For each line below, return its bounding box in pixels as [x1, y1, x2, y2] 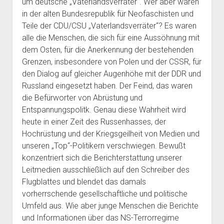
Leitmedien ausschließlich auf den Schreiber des [21, 165, 189, 174]
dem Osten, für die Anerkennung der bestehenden [21, 45, 193, 54]
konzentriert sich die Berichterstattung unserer [21, 153, 182, 162]
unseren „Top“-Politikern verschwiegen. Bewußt [21, 141, 185, 150]
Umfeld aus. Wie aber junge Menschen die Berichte [21, 201, 198, 210]
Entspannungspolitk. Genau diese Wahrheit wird [21, 105, 186, 114]
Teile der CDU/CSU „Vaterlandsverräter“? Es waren [21, 21, 196, 30]
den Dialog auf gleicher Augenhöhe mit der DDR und [21, 69, 201, 78]
